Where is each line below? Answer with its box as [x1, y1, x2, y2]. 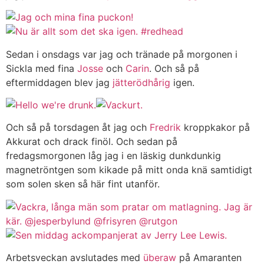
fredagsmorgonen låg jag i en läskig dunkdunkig [6, 150, 221, 162]
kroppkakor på [181, 121, 250, 134]
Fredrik [150, 121, 181, 134]
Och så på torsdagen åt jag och [6, 121, 150, 134]
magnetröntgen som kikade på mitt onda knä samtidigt [6, 164, 252, 176]
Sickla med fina [6, 62, 77, 74]
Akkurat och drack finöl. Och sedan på [6, 136, 177, 148]
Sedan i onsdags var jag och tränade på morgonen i [6, 48, 237, 60]
